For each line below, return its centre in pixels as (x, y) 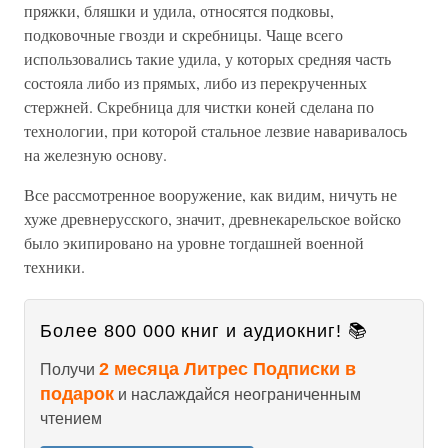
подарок (77, 394)
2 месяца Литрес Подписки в (227, 369)
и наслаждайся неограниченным (237, 394)
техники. (54, 266)
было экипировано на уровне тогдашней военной (194, 242)
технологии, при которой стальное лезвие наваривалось (215, 130)
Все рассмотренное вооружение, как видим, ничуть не (210, 194)
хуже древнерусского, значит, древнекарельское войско (212, 218)
